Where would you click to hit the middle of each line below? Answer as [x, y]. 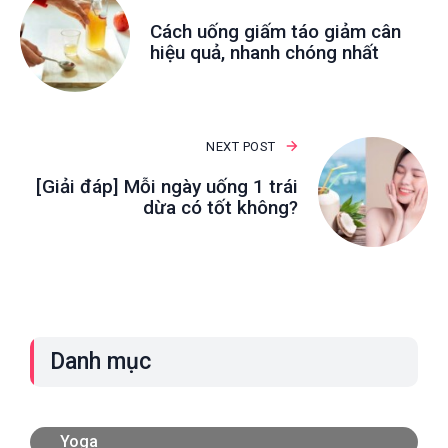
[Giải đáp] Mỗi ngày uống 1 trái [167, 186]
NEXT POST [241, 146]
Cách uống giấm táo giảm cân [275, 31]
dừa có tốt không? [220, 207]
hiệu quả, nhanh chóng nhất [264, 52]
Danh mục [100, 361]
